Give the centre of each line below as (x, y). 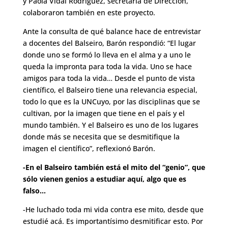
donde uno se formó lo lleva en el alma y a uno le (107, 55)
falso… (34, 191)
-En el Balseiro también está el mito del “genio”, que (114, 167)
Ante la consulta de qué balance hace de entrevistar (112, 32)
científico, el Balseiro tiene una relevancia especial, (110, 90)
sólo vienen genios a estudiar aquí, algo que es (104, 179)
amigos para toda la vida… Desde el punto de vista (109, 78)
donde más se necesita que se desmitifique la (101, 137)
